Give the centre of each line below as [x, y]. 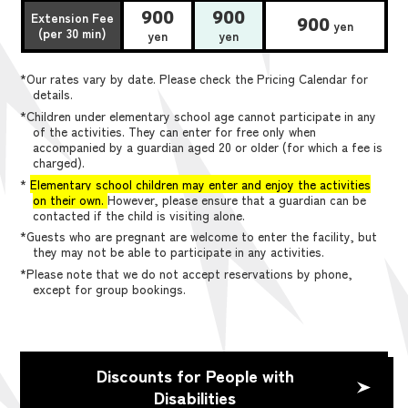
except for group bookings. [109, 289]
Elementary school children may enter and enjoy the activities [201, 184]
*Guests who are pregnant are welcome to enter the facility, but [199, 236]
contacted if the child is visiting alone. [138, 214]
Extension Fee [72, 18]
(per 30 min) [72, 33]
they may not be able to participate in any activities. [178, 252]
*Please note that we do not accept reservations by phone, [187, 274]
